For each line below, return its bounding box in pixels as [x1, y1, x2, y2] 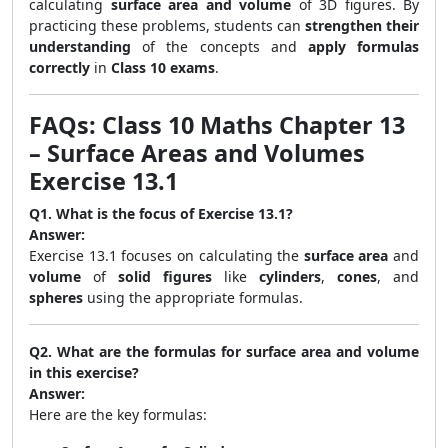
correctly [29, 58, 90, 78]
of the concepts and [131, 37, 308, 57]
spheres [29, 288, 83, 308]
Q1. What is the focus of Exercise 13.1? [29, 204, 293, 224]
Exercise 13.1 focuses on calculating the [29, 246, 304, 266]
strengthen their [305, 16, 419, 36]
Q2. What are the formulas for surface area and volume [29, 342, 419, 362]
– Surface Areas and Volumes [29, 137, 365, 170]
